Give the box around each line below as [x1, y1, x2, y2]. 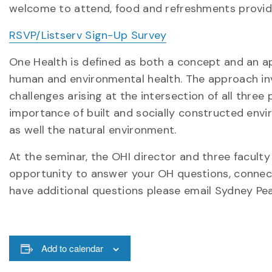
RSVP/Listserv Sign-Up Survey [9, 28, 167, 42]
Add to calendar [41, 242, 103, 254]
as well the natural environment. [9, 123, 177, 137]
